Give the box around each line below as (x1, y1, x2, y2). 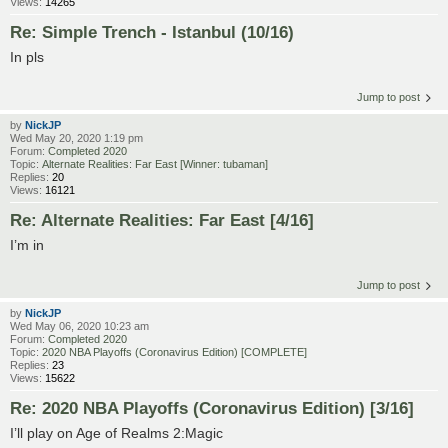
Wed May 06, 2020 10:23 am (10, 319, 149, 332)
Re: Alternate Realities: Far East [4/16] (10, 210, 314, 229)
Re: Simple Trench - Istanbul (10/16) (10, 22, 294, 41)
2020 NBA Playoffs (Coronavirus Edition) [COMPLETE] (42, 345, 307, 358)
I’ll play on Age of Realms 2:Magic (10, 424, 223, 441)
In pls (10, 48, 44, 65)
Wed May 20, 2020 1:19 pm (10, 131, 143, 144)
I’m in (10, 236, 44, 253)
